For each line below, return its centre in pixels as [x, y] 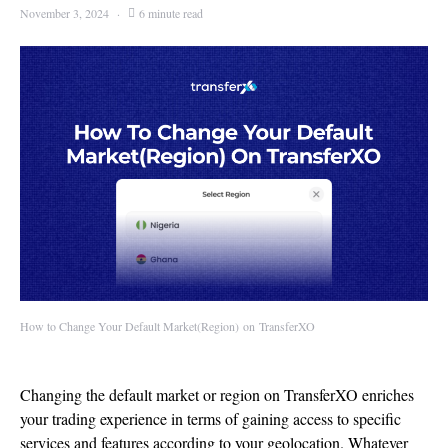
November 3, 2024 [64, 13]
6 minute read [171, 13]
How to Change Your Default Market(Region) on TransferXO [167, 326]
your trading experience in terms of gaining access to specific [210, 418]
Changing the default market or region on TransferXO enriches [217, 394]
